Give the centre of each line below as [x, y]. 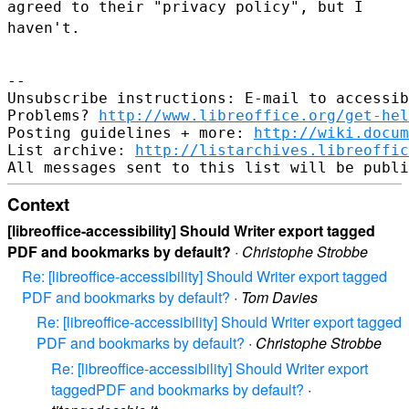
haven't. [44, 27]
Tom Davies [279, 298]
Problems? [53, 115]
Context [38, 204]
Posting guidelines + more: [131, 132]
